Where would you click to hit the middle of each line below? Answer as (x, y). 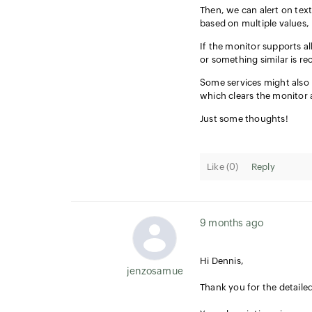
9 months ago (232, 223)
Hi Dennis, (222, 261)
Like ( (218, 167)
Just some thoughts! (244, 119)
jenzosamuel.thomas (175, 271)
